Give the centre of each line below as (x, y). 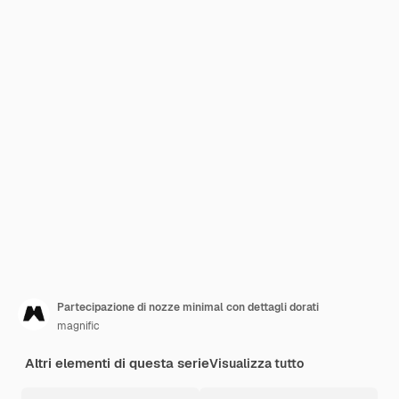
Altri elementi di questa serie (117, 363)
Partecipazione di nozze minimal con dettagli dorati (188, 307)
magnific (78, 326)
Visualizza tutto (256, 363)
